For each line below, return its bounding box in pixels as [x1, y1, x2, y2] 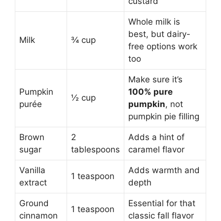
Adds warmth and [128, 165, 200, 175]
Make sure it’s [128, 74, 183, 84]
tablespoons [71, 144, 120, 154]
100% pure [128, 86, 173, 97]
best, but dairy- [128, 29, 190, 39]
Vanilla [19, 165, 45, 175]
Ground [19, 198, 49, 208]
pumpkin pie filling [128, 111, 199, 121]
